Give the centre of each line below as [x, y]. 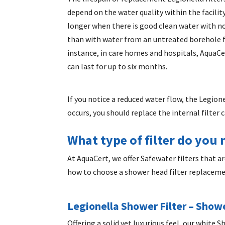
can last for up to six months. [118, 67]
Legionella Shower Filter [127, 206]
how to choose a [96, 172]
